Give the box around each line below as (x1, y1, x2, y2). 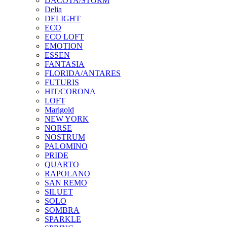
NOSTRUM (45, 133, 85, 142)
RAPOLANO (45, 169, 90, 178)
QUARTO (45, 160, 79, 169)
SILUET (45, 187, 73, 197)
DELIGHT (45, 14, 81, 23)
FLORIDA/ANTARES (45, 69, 121, 78)
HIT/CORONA (45, 87, 96, 96)
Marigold (45, 105, 74, 115)
